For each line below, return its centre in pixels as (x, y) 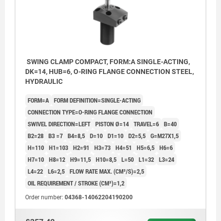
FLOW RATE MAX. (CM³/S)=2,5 (107, 171)
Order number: (45, 198)
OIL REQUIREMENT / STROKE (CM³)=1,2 (76, 183)
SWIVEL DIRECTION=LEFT (59, 124)
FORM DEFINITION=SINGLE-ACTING (97, 100)
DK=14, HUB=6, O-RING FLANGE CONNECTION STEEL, (110, 72)
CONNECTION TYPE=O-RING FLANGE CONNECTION (90, 112)
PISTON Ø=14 (112, 124)
